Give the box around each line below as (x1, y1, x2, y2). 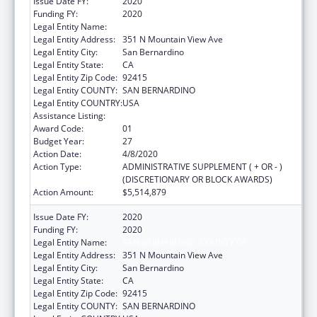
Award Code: (33, 122, 83, 134)
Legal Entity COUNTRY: (33, 96, 122, 109)
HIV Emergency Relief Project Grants (122, 109, 265, 122)
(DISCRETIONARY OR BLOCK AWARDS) (122, 173, 272, 185)
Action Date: (33, 147, 81, 160)
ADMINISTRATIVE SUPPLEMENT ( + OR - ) (122, 160, 282, 173)
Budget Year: (33, 134, 84, 147)
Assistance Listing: (33, 109, 105, 122)
